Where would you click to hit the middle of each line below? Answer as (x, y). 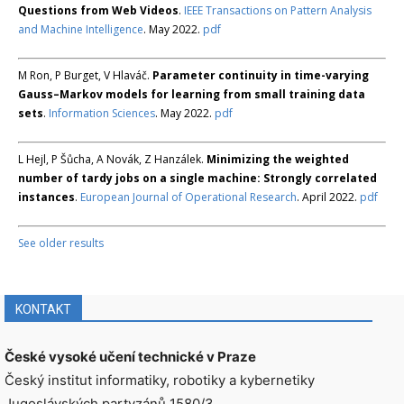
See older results (61, 243)
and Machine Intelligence (81, 30)
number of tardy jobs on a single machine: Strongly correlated (197, 179)
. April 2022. (328, 197)
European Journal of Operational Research (188, 197)
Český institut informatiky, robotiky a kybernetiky (160, 381)
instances (46, 197)
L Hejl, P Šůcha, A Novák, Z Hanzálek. (112, 160)
